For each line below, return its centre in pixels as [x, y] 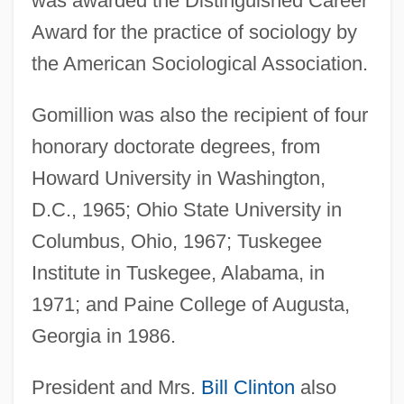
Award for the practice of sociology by [194, 32]
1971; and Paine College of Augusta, [190, 304]
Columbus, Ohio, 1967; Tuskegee [176, 241]
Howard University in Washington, [178, 178]
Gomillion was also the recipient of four [199, 115]
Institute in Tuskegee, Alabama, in [178, 272]
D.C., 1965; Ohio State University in [186, 209]
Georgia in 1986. [103, 335]
